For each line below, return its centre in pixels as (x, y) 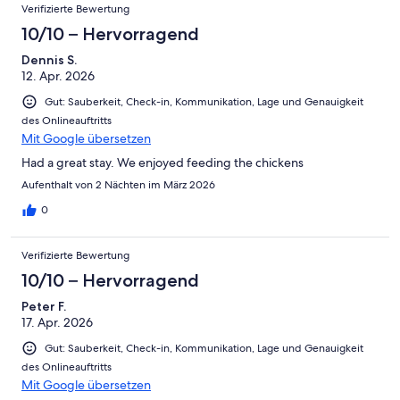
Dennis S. (49, 59)
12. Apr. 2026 (58, 75)
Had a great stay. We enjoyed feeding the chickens (162, 162)
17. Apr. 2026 (57, 322)
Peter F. (44, 306)
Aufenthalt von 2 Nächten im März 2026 (118, 184)
